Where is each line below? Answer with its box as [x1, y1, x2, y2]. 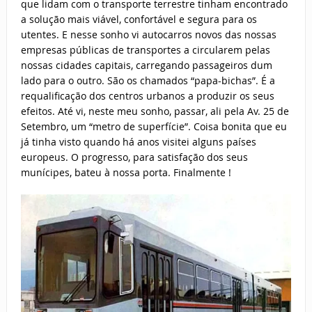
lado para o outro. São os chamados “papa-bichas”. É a [20, 74, 275, 88]
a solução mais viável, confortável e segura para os [20, 13, 257, 26]
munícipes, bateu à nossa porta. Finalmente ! [20, 166, 231, 180]
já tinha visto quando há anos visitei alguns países [20, 135, 256, 149]
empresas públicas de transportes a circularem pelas [20, 43, 270, 57]
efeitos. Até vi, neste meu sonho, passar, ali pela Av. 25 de [20, 104, 289, 118]
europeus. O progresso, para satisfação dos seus [20, 150, 248, 164]
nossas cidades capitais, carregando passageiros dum [20, 58, 272, 72]
